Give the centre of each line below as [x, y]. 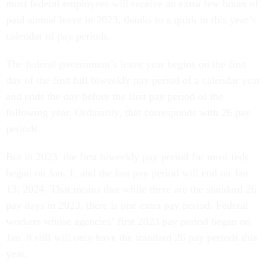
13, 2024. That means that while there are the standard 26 [131, 189]
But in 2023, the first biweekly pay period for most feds [127, 156]
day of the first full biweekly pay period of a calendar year [133, 80]
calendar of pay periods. [58, 36]
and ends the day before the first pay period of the [115, 96]
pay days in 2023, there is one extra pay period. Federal [127, 205]
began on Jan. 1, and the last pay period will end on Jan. [129, 173]
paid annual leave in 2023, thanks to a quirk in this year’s [131, 19]
